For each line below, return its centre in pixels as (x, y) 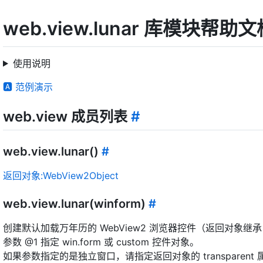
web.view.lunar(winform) (76, 203)
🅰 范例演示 (28, 87)
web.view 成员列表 (67, 116)
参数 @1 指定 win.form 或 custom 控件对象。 (101, 242)
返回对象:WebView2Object (61, 175)
